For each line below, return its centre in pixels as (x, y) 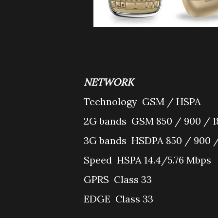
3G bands (106, 140)
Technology (112, 101)
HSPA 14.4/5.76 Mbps (164, 160)
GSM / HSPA (172, 101)
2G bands (106, 121)
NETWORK (110, 82)
